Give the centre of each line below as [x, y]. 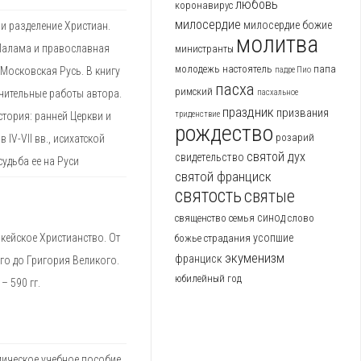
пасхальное [278, 93]
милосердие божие [288, 25]
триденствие [197, 114]
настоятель [247, 69]
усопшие [273, 238]
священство [201, 218]
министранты [204, 49]
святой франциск [223, 177]
